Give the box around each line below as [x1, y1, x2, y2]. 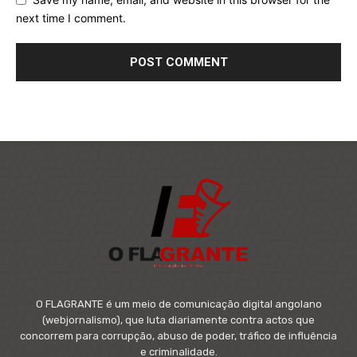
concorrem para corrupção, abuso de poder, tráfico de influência [20, 330, 337, 343]
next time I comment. [16, 10, 126, 25]
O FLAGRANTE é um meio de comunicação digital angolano [35, 298, 322, 311]
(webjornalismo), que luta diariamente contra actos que [42, 314, 315, 327]
